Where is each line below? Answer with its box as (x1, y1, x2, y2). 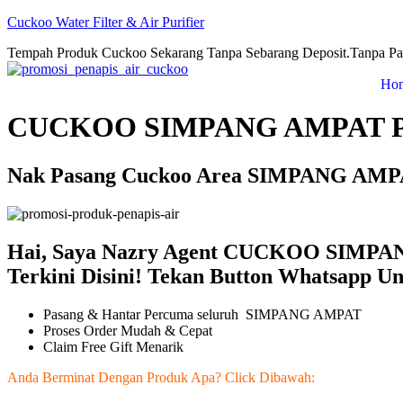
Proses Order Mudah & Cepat (43, 322, 212, 338)
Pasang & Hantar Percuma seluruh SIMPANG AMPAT (43, 306, 362, 322)
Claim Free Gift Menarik (43, 338, 184, 354)
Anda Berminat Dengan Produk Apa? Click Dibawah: (7, 369, 318, 385)
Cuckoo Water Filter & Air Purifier (7, 14, 204, 30)
